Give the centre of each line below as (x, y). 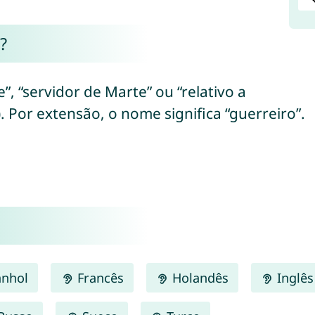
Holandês (198, 277)
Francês (98, 277)
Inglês (293, 277)
